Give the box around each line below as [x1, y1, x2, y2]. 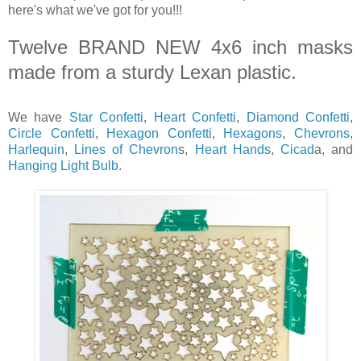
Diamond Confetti [246, 110, 351, 124]
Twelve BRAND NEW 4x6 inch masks [8, 35, 353, 58]
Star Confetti [68, 110, 144, 124]
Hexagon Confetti [106, 126, 212, 140]
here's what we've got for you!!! [8, 2, 182, 17]
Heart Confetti [153, 110, 237, 124]
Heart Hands [194, 142, 271, 156]
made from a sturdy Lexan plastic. [8, 60, 302, 83]
